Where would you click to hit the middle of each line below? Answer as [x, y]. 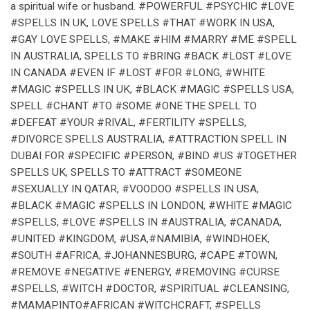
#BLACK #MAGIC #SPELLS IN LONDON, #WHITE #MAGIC [151, 205]
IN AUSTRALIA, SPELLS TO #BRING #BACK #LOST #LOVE [151, 56]
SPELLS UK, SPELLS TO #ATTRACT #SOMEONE [126, 172]
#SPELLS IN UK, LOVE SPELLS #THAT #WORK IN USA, [143, 22]
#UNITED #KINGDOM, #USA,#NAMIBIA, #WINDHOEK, [140, 238]
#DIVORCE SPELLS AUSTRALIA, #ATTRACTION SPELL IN [148, 139]
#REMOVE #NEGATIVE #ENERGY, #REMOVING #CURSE [145, 272]
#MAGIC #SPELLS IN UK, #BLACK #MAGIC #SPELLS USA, [152, 89]
